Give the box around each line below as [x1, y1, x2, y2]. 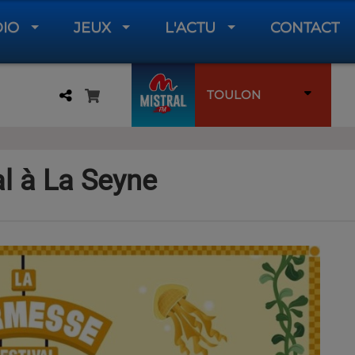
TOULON [206, 87, 261, 102]
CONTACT [269, 19, 339, 36]
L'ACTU [165, 19, 216, 36]
